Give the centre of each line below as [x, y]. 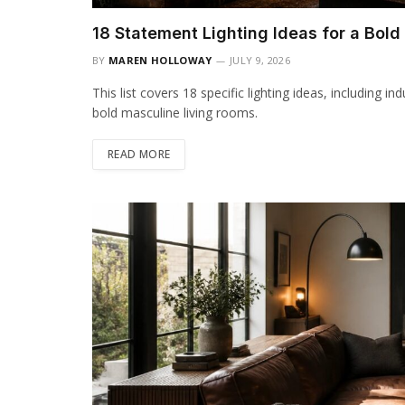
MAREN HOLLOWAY [160, 60]
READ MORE [139, 154]
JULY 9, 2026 [259, 60]
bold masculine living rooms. [175, 112]
